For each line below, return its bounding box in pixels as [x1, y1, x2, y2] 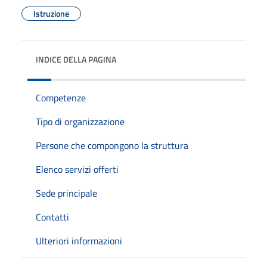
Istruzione [33, 7, 69, 20]
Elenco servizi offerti [36, 162, 119, 176]
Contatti [36, 209, 69, 224]
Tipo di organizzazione [36, 114, 125, 129]
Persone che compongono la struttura [36, 138, 188, 153]
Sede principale [36, 185, 97, 200]
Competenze [36, 90, 86, 105]
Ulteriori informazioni [36, 233, 122, 248]
